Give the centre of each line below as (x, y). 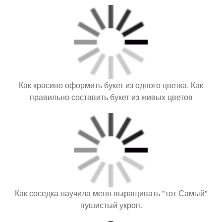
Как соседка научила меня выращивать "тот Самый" (111, 193)
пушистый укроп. (111, 205)
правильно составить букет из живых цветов (111, 97)
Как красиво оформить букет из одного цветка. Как (111, 85)
